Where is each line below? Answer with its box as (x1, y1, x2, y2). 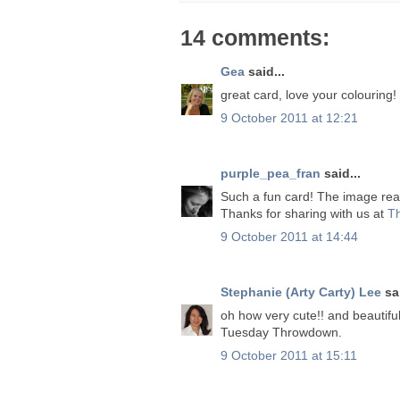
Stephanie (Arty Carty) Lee (221, 284, 381, 299)
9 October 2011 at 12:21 (221, 110, 358, 125)
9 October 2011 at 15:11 (221, 347, 357, 362)
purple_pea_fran (221, 165, 321, 180)
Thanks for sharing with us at (221, 205, 387, 221)
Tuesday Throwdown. (221, 324, 342, 339)
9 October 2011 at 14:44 (221, 229, 358, 244)
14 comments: (180, 24, 329, 50)
